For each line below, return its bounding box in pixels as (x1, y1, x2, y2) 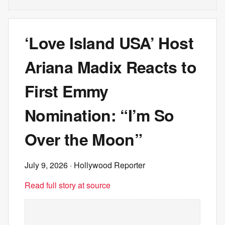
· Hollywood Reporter (68, 159, 145, 171)
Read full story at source (25, 179, 110, 191)
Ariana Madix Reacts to (25, 55, 196, 78)
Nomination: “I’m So (25, 103, 174, 127)
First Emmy (25, 79, 108, 102)
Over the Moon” (25, 128, 143, 151)
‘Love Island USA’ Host (25, 31, 193, 54)
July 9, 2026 (25, 159, 68, 171)
